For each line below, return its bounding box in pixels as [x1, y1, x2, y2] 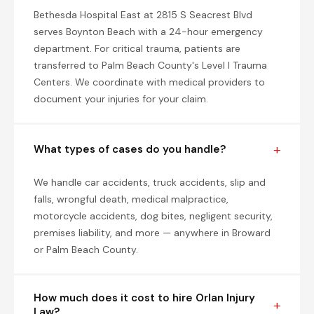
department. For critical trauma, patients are [34, 42, 240, 55]
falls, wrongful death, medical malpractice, [34, 193, 228, 205]
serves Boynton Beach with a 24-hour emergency [34, 25, 263, 38]
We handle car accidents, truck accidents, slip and [34, 176, 266, 189]
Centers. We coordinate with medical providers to [34, 76, 265, 88]
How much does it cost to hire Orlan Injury [34, 291, 255, 305]
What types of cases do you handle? [34, 142, 226, 156]
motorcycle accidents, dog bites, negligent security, [34, 210, 273, 222]
